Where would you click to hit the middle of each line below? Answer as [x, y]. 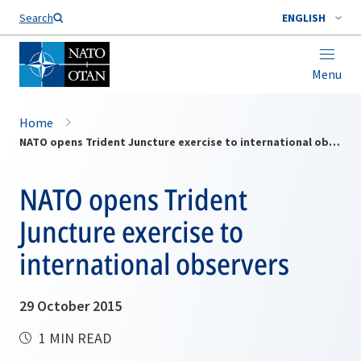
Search [36, 18]
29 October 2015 [71, 306]
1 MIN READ [73, 338]
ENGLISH [304, 18]
